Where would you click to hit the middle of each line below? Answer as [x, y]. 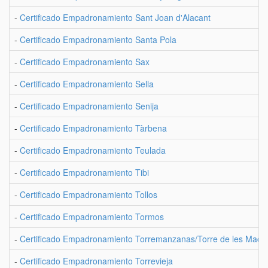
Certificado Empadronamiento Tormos [92, 217]
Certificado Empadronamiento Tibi [84, 172]
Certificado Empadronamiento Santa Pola [98, 39]
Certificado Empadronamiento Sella [87, 84]
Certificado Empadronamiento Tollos [89, 194]
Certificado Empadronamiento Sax [85, 62]
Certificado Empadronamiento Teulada [93, 150]
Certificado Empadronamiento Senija [89, 106]
